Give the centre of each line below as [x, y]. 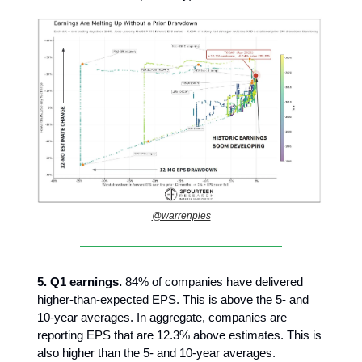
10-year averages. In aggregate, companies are [162, 318]
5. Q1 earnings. [81, 282]
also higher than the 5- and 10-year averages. [156, 353]
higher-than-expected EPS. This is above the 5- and [173, 300]
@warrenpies [181, 216]
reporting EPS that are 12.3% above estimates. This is [179, 335]
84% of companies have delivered [214, 282]
